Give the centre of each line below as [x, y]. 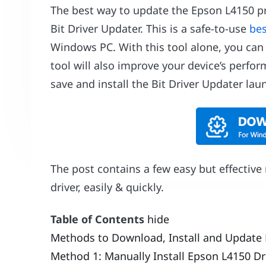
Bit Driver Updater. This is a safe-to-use [150, 28]
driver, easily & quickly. [107, 187]
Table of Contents [98, 219]
